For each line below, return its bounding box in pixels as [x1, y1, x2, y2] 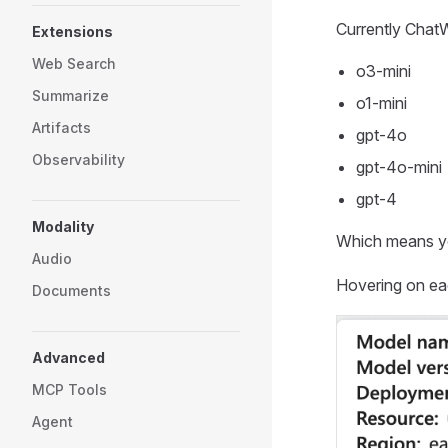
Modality [32, 218, 94, 235]
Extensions [32, 23, 113, 40]
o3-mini [356, 61, 411, 82]
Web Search [32, 55, 116, 72]
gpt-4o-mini [356, 157, 442, 178]
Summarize [32, 87, 109, 104]
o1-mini [356, 93, 407, 114]
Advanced [32, 349, 105, 366]
